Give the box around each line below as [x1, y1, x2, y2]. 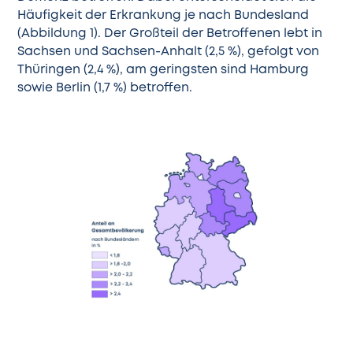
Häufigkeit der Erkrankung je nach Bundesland [17, 10, 310, 22]
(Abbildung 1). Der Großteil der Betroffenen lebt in [17, 28, 323, 40]
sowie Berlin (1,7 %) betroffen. [17, 83, 193, 95]
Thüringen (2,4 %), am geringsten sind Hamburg [17, 65, 310, 76]
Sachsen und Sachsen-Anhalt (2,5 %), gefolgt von [17, 46, 320, 58]
